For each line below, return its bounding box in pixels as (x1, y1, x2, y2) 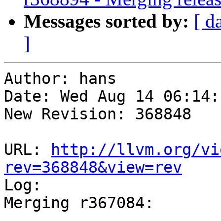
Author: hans (4, 70, 116, 88)
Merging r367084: (4, 194, 154, 212)
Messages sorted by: (24, 10, 189, 32)
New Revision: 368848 (4, 105, 191, 123)
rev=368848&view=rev (4, 158, 182, 177)
